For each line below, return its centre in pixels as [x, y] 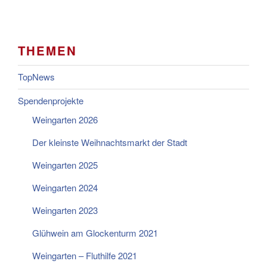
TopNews [36, 77]
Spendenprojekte [51, 101]
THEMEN [48, 50]
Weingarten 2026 [65, 119]
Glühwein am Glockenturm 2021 [95, 232]
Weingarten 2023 [65, 210]
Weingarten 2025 [65, 164]
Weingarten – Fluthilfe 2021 [85, 255]
